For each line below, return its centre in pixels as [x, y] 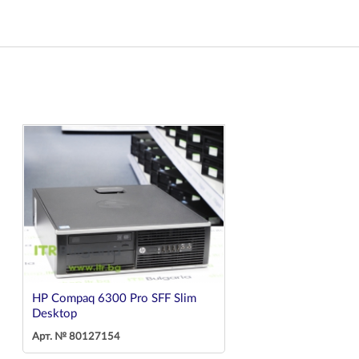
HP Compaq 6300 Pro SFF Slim [114, 299]
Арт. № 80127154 [76, 337]
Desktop [54, 314]
